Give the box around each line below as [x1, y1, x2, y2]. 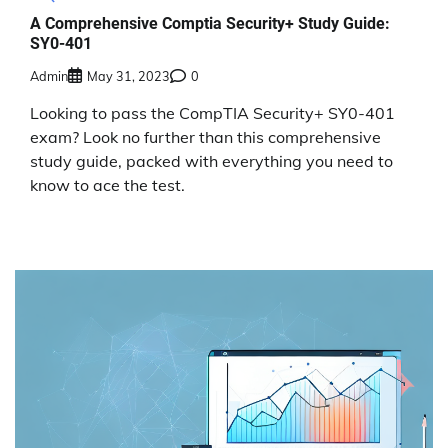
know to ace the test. [30, 175, 185, 196]
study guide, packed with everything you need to [30, 151, 393, 172]
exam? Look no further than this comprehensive [30, 127, 381, 148]
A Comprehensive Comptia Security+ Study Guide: [30, 14, 390, 34]
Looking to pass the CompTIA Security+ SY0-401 [30, 103, 395, 124]
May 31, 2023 [87, 68, 170, 85]
